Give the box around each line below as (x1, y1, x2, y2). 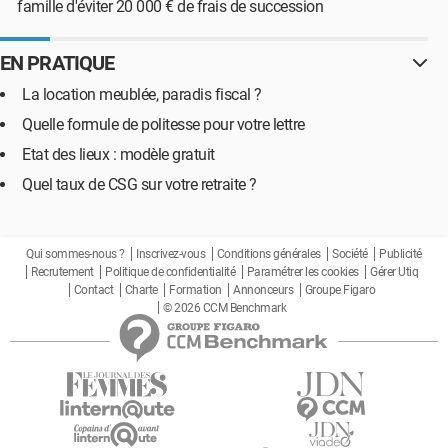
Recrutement (31, 265, 94, 279)
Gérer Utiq (370, 265, 418, 279)
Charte (124, 283, 158, 297)
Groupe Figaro (304, 283, 376, 297)
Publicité (379, 247, 422, 261)
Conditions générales (216, 247, 321, 261)
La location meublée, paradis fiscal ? (22, 85, 262, 104)
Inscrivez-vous (136, 247, 206, 261)
